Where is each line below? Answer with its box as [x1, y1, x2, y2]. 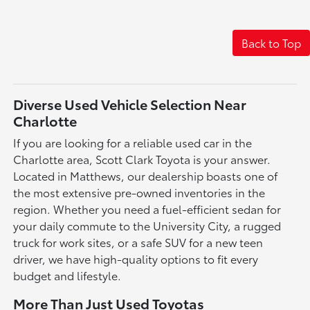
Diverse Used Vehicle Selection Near [13, 94, 247, 114]
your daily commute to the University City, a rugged [13, 217, 282, 234]
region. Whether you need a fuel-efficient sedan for [13, 201, 282, 217]
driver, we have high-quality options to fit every [13, 250, 259, 267]
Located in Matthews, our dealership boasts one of [13, 167, 278, 184]
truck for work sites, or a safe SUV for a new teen [13, 234, 264, 250]
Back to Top [241, 35, 301, 51]
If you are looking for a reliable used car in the [13, 134, 253, 151]
